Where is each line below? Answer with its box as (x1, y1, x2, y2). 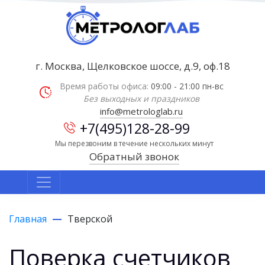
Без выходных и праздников (83, 92, 199, 104)
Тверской (67, 212, 112, 225)
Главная (9, 212, 47, 225)
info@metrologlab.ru (100, 105, 183, 117)
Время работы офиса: (59, 80, 151, 92)
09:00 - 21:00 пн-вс (150, 80, 224, 92)
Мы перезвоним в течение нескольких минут (54, 138, 214, 148)
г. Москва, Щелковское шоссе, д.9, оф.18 (35, 59, 230, 73)
